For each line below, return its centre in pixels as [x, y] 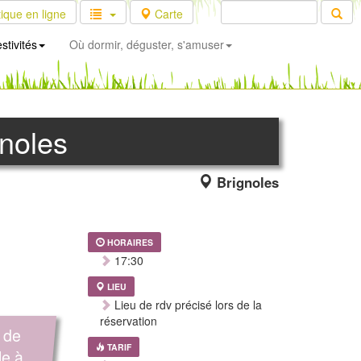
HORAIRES [130, 242]
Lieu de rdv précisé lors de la [186, 305]
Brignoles [246, 182]
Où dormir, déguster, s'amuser [147, 44]
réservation [128, 321]
